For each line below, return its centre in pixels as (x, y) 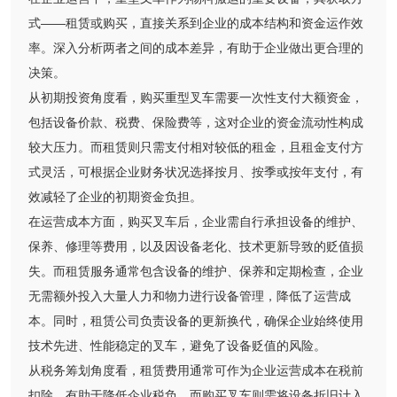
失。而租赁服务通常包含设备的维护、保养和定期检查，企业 (196, 272)
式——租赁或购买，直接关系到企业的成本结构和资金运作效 (196, 23)
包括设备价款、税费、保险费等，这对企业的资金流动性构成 (196, 123)
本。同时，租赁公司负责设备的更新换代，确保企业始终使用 (196, 321)
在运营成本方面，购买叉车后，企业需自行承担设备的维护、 (196, 222)
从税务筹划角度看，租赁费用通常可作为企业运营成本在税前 (196, 371)
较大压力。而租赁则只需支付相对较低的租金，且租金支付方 (196, 148)
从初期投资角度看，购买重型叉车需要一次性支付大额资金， (196, 98)
